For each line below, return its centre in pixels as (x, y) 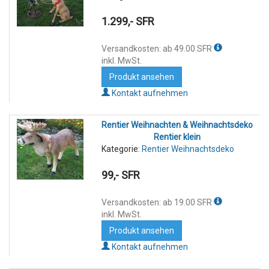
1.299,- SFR (128, 22)
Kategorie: (121, 149)
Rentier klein (177, 137)
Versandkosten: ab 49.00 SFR (157, 49)
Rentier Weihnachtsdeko (188, 149)
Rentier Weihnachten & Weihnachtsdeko (177, 125)
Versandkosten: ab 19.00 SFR (157, 202)
